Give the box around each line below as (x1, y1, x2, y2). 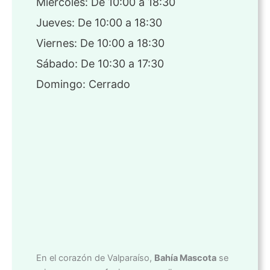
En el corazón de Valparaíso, (36, 253, 154, 264)
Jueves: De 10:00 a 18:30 (36, 16, 162, 30)
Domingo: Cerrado (36, 78, 130, 91)
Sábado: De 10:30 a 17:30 (36, 57, 164, 71)
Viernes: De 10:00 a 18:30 (36, 37, 165, 50)
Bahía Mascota (154, 253, 216, 264)
